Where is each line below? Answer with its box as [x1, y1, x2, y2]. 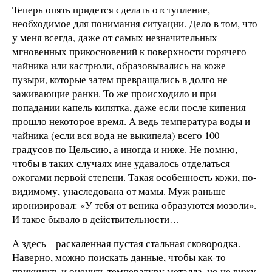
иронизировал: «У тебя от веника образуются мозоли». [12, 197, 256, 212]
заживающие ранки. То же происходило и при [12, 86, 216, 100]
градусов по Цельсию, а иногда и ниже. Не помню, [12, 141, 237, 156]
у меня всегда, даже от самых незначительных [12, 30, 217, 44]
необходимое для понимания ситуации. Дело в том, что [12, 16, 257, 30]
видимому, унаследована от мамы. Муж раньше [12, 183, 226, 198]
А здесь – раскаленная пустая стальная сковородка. [12, 236, 240, 250]
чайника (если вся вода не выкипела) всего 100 [12, 127, 219, 142]
